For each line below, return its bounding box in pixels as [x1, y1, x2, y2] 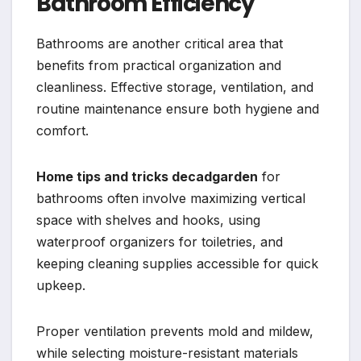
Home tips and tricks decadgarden [36, 168, 258, 185]
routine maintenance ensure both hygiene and [36, 101, 319, 118]
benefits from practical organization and [36, 57, 281, 74]
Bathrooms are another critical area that [36, 35, 283, 52]
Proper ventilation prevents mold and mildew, [36, 323, 313, 340]
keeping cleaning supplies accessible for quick [36, 255, 318, 272]
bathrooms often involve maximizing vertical [36, 190, 305, 207]
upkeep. [36, 277, 85, 294]
